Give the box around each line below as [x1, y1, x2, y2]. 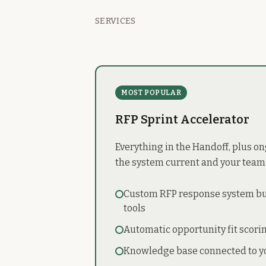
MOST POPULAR [121, 88, 182, 97]
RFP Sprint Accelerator [115, 112, 249, 126]
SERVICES [95, 16, 136, 26]
